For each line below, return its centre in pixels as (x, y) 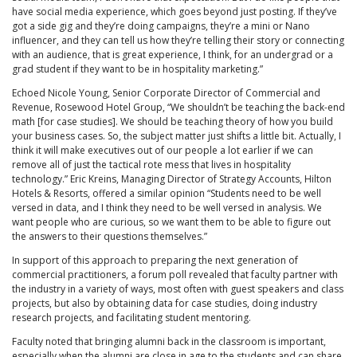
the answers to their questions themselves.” (111, 237)
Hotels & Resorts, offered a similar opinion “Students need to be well (167, 194)
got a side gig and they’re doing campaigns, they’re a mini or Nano (161, 26)
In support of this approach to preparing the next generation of (155, 261)
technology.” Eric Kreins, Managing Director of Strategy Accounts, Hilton (172, 179)
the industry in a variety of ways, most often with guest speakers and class (178, 289)
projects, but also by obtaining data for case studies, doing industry (165, 304)
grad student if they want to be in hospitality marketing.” (137, 69)
